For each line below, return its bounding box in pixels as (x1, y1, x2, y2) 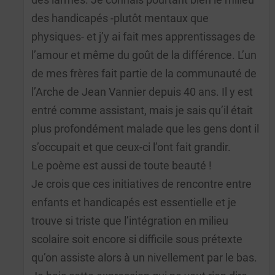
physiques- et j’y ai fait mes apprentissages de (31, 30, 255, 44)
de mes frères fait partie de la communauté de (31, 67, 257, 80)
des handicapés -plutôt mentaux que (31, 12, 209, 25)
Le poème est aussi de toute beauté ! (31, 159, 212, 172)
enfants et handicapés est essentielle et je (31, 196, 236, 209)
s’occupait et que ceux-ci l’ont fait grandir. (31, 141, 231, 154)
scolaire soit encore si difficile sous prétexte (31, 233, 242, 246)
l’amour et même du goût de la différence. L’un (31, 48, 257, 62)
